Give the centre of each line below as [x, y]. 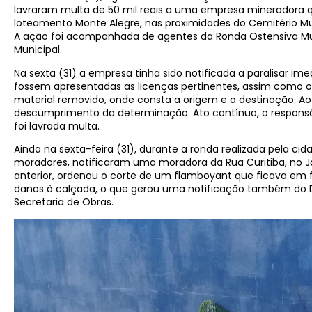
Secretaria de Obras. [64, 202]
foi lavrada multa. [57, 126]
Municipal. [38, 50]
